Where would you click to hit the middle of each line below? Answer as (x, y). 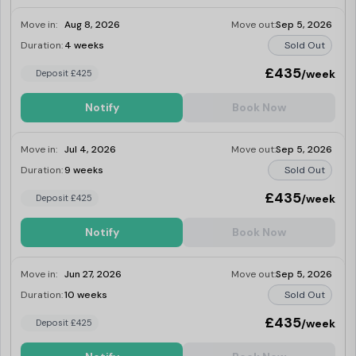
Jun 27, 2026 (93, 274)
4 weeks (84, 45)
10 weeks (86, 295)
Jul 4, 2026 (90, 149)
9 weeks (84, 170)
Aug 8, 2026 (92, 25)
